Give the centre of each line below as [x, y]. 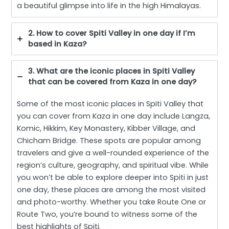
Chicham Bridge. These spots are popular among [109, 140]
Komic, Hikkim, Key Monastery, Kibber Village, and [106, 128]
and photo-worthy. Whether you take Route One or [112, 202]
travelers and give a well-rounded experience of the [113, 153]
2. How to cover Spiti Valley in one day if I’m [112, 33]
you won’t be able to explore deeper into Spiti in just [113, 177]
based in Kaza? [58, 44]
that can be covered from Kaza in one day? [112, 82]
